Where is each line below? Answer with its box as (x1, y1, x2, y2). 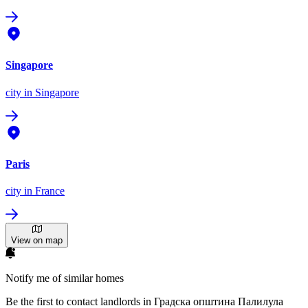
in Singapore (21, 86, 79, 98)
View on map (11, 235, 63, 246)
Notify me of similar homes (5, 272, 124, 285)
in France (21, 185, 65, 197)
